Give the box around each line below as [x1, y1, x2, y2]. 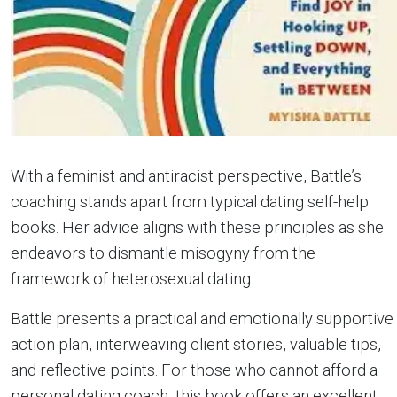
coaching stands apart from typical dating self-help [11, 192, 369, 212]
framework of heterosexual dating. [11, 269, 253, 289]
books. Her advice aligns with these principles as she [11, 218, 384, 237]
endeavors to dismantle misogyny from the [11, 244, 315, 263]
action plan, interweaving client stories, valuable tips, [11, 335, 381, 354]
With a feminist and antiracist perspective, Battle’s [11, 167, 362, 186]
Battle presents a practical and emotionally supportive [11, 309, 393, 329]
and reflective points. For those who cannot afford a [11, 361, 378, 380]
